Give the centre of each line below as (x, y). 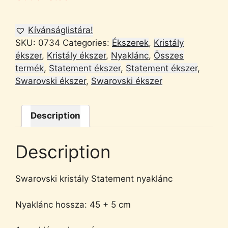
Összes (169, 55)
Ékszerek (130, 42)
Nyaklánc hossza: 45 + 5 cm (73, 204)
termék (30, 68)
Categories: (87, 42)
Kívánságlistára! (61, 30)
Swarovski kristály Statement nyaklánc (94, 179)
